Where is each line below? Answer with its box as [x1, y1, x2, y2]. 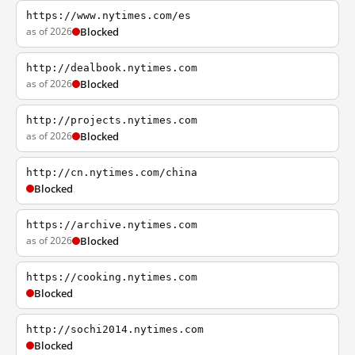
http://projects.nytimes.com [26, 114, 197, 126]
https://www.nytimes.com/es [26, 10, 191, 21]
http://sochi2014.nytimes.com [26, 323, 204, 335]
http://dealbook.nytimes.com [26, 62, 197, 74]
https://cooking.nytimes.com [26, 271, 197, 283]
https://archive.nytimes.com [26, 219, 197, 231]
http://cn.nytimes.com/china [26, 166, 197, 178]
